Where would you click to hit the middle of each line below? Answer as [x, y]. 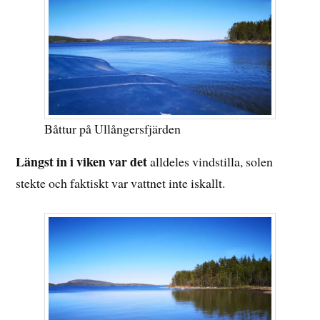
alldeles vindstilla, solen [212, 161]
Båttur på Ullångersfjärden [113, 129]
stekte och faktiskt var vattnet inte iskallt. [121, 182]
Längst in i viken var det [83, 161]
